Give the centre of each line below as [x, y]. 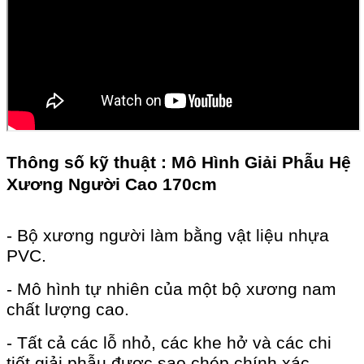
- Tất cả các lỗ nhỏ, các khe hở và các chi [169, 343]
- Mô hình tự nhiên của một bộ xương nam [171, 290]
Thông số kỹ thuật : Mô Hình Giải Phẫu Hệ [179, 163]
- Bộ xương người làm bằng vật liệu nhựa [168, 236]
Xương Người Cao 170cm [114, 185]
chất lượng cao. [68, 310]
